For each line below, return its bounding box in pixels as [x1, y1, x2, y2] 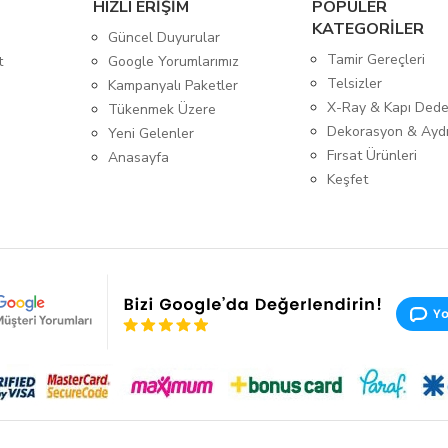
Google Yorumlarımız [107, 52, 239, 71]
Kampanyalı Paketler [107, 76, 238, 95]
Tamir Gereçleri [327, 50, 426, 69]
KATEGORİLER [312, 18, 425, 40]
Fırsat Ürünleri [327, 146, 418, 165]
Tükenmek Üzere [107, 100, 216, 119]
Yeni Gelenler [107, 124, 194, 143]
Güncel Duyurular [107, 28, 220, 47]
